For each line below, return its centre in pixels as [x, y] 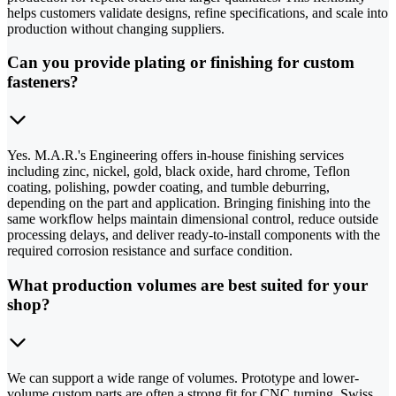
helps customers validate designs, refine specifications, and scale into [198, 12]
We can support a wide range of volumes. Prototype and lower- [183, 377]
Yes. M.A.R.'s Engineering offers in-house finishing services [175, 156]
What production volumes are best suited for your [187, 285]
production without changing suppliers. [116, 28]
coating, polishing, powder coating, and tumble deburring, [168, 187]
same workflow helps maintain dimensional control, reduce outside [193, 219]
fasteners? [43, 82]
